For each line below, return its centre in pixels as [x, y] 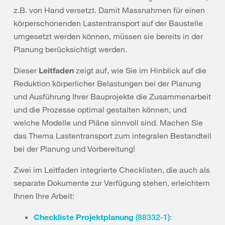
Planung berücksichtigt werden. [71, 49]
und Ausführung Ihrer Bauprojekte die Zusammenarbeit [112, 96]
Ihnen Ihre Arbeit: [44, 196]
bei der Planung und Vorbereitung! [75, 149]
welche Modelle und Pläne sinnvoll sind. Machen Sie [108, 123]
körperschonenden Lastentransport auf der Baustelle [108, 23]
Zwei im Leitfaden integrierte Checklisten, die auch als [112, 170]
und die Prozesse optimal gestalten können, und [100, 109]
